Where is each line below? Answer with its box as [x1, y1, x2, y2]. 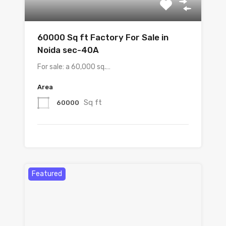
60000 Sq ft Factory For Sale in [37, 32, 168, 43]
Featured [32, 169, 62, 179]
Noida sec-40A [37, 45, 99, 55]
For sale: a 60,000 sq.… [37, 63, 110, 72]
